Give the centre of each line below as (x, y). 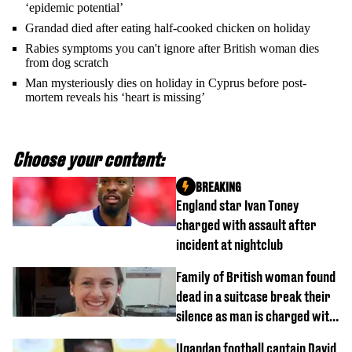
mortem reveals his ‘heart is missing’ (115, 97)
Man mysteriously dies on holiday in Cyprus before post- (166, 83)
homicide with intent (230, 336)
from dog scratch (67, 63)
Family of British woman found (256, 277)
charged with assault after (246, 225)
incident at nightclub (229, 245)
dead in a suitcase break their (253, 297)
